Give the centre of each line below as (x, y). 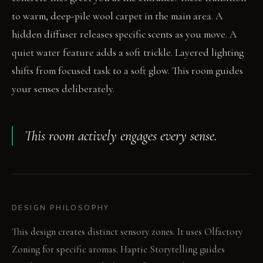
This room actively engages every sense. (121, 136)
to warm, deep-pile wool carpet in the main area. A (117, 16)
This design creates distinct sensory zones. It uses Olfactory (127, 232)
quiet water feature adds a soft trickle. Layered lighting (128, 53)
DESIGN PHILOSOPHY (61, 208)
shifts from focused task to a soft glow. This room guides (127, 71)
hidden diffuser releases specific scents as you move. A (124, 35)
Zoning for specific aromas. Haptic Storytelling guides (118, 249)
